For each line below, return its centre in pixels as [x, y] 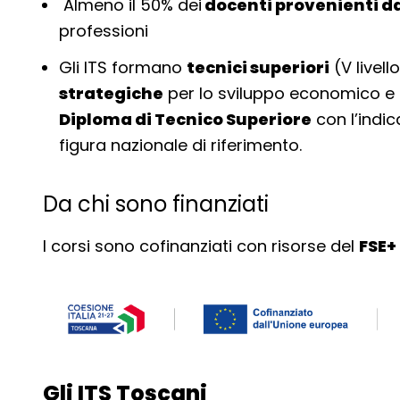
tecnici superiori [258, 67]
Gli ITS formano [123, 67]
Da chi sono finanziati [156, 204]
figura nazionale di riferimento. [180, 145]
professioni [104, 31]
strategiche [111, 93]
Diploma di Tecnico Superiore [185, 119]
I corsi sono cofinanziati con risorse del [201, 246]
